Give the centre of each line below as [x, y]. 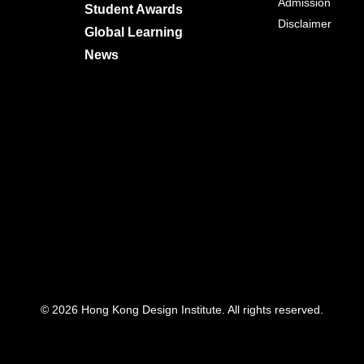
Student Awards [134, 10]
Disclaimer [304, 24]
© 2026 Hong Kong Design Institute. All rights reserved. [182, 310]
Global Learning [134, 32]
